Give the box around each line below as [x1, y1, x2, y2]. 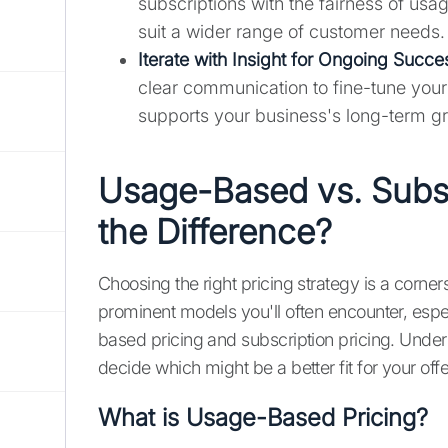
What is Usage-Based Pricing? [98, 403, 428, 433]
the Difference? [98, 211, 332, 253]
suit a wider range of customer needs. [138, 21, 445, 43]
